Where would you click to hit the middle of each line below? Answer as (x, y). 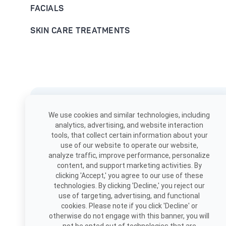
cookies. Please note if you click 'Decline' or (129, 206)
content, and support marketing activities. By (129, 165)
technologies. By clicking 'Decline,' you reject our (129, 186)
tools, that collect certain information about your (129, 135)
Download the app (81, 110)
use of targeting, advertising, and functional (129, 196)
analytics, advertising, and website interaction (129, 125)
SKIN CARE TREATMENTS (80, 31)
